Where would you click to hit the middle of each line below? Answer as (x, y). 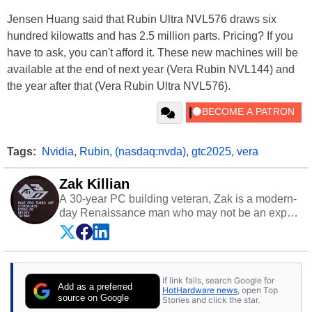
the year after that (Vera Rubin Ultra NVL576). (119, 86)
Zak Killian (94, 184)
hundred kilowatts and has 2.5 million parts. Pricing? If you (150, 36)
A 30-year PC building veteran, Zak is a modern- (178, 198)
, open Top (258, 290)
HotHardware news (200, 290)
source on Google (94, 297)
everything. (86, 240)
